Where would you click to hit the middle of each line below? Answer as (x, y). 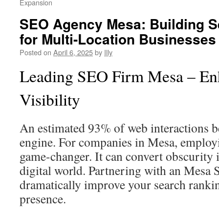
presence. (43, 198)
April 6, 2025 (73, 52)
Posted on (35, 52)
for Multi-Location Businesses (118, 39)
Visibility (50, 99)
